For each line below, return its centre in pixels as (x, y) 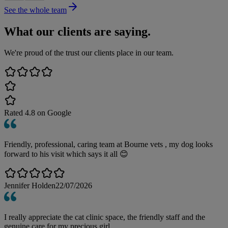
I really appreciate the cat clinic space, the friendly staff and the (105, 217)
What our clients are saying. (77, 31)
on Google (53, 113)
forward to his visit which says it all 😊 (66, 154)
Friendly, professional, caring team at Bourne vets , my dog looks (108, 145)
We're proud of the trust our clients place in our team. (89, 53)
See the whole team (35, 10)
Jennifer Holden (30, 186)
